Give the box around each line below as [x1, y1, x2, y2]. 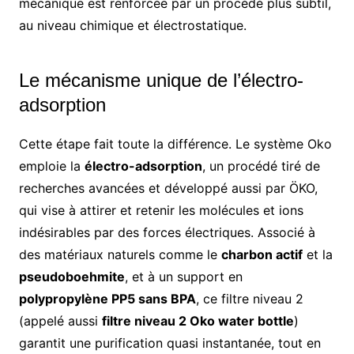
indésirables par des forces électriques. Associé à [18, 224, 315, 241]
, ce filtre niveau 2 [195, 291, 303, 307]
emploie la [18, 158, 85, 175]
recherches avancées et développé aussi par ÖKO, [18, 180, 318, 197]
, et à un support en [124, 269, 243, 285]
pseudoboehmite [18, 269, 125, 285]
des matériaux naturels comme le [18, 247, 221, 263]
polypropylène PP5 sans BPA [18, 291, 196, 307]
